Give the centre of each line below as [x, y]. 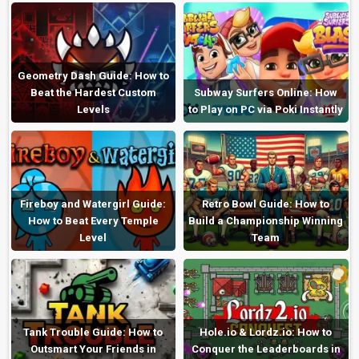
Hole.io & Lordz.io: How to [266, 332]
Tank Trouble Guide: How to [93, 332]
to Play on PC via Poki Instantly [266, 109]
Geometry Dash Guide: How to [93, 75]
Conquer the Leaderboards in [266, 349]
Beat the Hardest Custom [93, 92]
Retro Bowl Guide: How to [266, 204]
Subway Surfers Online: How [266, 92]
